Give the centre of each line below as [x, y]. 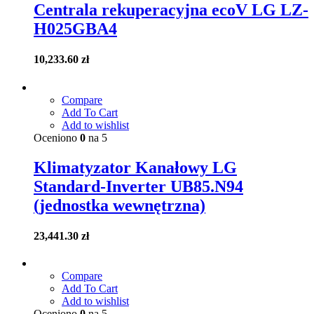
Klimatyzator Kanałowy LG [135, 167]
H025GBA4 [75, 29]
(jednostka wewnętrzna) [120, 205]
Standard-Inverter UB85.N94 [138, 186]
